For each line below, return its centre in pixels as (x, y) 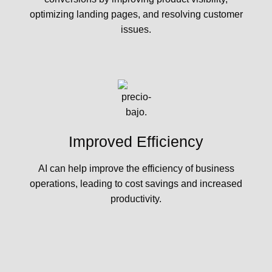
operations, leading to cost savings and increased (136, 184)
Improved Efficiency (136, 141)
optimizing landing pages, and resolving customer (136, 14)
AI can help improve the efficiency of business (136, 169)
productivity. (136, 199)
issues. (136, 29)
